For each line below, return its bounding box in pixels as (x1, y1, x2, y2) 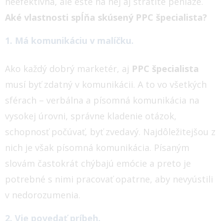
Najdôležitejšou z (143, 125, 216, 138)
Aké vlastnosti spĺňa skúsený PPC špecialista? (5, 11, 207, 23)
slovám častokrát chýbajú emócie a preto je (5, 157, 191, 169)
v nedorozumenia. (5, 188, 80, 201)
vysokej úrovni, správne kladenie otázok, (5, 110, 177, 122)
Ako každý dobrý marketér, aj (5, 62, 132, 74)
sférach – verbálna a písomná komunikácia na (5, 94, 199, 106)
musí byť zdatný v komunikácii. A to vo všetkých (5, 78, 207, 90)
